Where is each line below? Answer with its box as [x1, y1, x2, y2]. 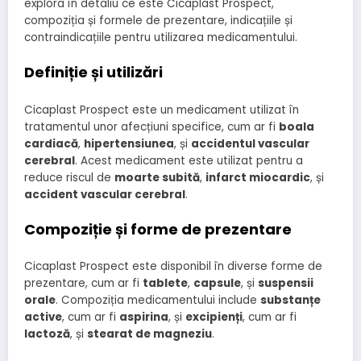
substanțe [260, 293, 321, 309]
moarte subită [114, 169, 200, 185]
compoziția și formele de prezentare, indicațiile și [24, 13, 293, 29]
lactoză [24, 326, 70, 342]
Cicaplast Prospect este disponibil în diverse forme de [24, 259, 322, 275]
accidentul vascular [191, 135, 309, 151]
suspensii [258, 276, 313, 292]
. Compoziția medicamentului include [56, 293, 260, 309]
